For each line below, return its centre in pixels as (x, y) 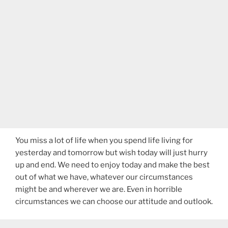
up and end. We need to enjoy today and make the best (112, 165)
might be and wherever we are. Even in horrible (99, 190)
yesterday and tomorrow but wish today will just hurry (111, 153)
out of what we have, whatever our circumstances (104, 177)
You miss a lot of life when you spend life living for (104, 141)
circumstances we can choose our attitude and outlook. (114, 202)
